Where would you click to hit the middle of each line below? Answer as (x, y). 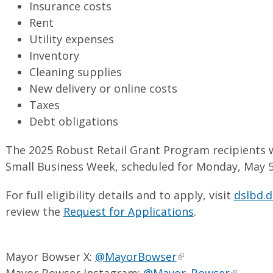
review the (34, 211)
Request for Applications (128, 211)
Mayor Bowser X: (50, 256)
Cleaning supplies (77, 72)
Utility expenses (72, 39)
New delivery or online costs (105, 88)
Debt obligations (74, 121)
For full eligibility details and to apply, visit (119, 195)
